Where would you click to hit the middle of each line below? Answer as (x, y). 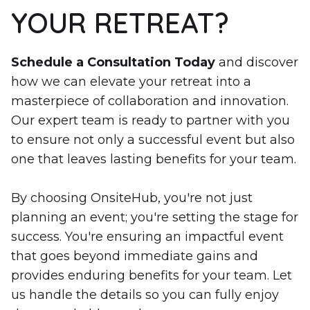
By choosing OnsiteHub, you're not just (132, 198)
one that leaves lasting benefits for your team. (154, 159)
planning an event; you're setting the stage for (155, 217)
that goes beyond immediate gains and (135, 256)
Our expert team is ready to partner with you (151, 120)
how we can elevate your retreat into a (131, 81)
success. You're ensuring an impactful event (147, 236)
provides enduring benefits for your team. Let (152, 275)
